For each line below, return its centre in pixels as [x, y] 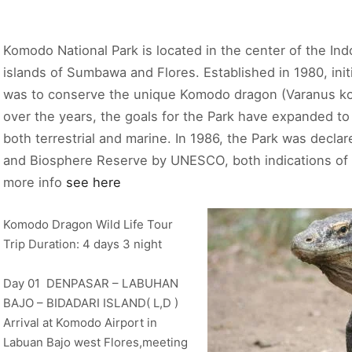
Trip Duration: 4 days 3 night [82, 244]
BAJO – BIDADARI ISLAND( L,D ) [91, 303]
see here [93, 182]
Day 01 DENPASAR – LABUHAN [91, 284]
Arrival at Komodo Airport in [80, 323]
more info [35, 182]
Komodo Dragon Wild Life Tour [88, 224]
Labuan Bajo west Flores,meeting [95, 343]
